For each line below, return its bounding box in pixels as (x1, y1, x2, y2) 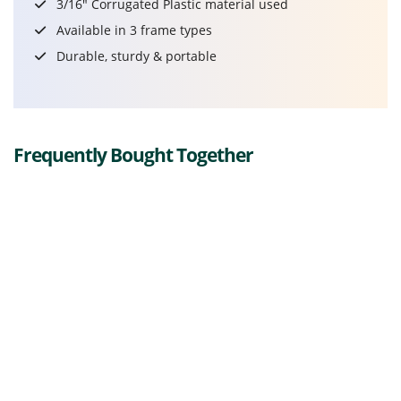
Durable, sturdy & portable (53, 47, 217, 64)
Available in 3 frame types (53, 21, 212, 38)
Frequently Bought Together (13, 141, 253, 167)
